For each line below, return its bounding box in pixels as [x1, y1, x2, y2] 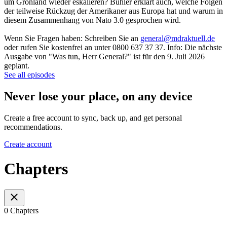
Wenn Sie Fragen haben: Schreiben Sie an [4, 34, 140, 43]
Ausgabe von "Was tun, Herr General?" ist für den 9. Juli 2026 [4, 52, 205, 61]
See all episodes [4, 70, 55, 80]
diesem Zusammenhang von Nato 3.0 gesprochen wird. [4, 16, 181, 25]
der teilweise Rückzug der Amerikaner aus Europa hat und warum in [4, 7, 223, 16]
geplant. [4, 61, 29, 70]
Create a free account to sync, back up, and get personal [4, 113, 182, 122]
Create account [4, 139, 52, 148]
